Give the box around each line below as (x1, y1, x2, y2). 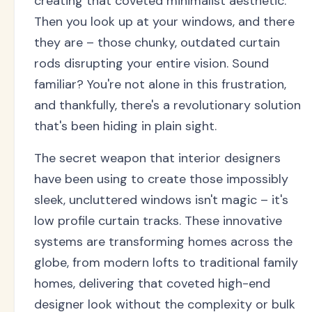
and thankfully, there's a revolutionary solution (34, 97, 301, 114)
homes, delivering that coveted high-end (34, 275, 270, 292)
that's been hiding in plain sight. (34, 118, 217, 134)
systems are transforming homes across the (34, 233, 292, 250)
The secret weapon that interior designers (34, 150, 281, 166)
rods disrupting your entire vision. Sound (34, 55, 269, 72)
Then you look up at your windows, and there (34, 13, 295, 30)
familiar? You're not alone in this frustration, (34, 76, 286, 93)
